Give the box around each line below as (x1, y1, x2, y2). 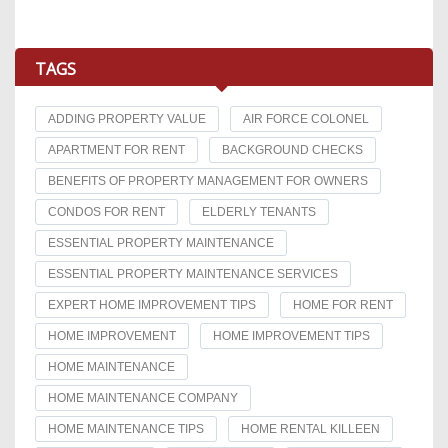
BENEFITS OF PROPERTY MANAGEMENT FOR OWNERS (48, 174, 368, 189)
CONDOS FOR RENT (48, 205, 165, 220)
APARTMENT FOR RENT (48, 143, 185, 158)
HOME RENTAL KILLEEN (241, 422, 380, 437)
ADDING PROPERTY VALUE (48, 112, 206, 127)
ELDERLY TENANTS (202, 205, 316, 220)
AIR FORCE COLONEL (243, 112, 369, 127)
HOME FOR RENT (293, 298, 393, 313)
